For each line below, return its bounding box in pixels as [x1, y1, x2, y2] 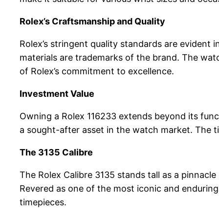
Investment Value [20, 88, 94, 99]
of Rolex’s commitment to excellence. [20, 66, 174, 77]
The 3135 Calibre [20, 147, 93, 158]
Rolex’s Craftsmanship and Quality [20, 16, 165, 27]
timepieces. [20, 197, 66, 208]
